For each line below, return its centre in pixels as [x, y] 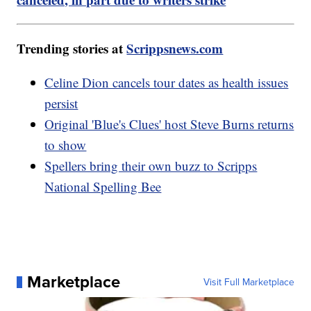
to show [66, 145]
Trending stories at [72, 49]
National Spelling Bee [103, 187]
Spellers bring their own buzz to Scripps [151, 166]
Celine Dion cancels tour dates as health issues [167, 83]
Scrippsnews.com [175, 49]
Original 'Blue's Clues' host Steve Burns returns [169, 124]
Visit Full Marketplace [249, 282]
